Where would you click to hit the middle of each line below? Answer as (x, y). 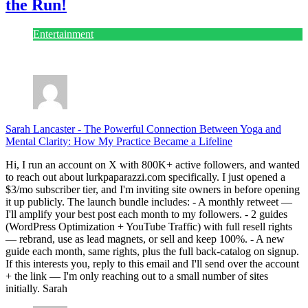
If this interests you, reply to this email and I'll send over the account (152, 263)
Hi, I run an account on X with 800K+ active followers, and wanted (153, 164)
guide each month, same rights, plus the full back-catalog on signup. (152, 251)
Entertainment (63, 34)
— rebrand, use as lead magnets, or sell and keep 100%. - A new (145, 239)
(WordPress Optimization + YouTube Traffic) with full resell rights (149, 226)
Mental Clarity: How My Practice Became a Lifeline (119, 141)
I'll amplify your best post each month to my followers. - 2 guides (146, 214)
